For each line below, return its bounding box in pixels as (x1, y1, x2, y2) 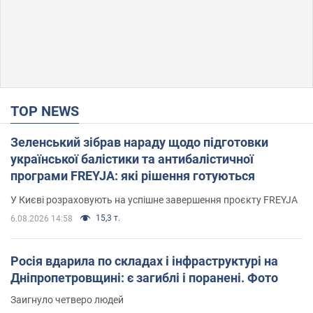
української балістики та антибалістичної (10, 151, 158, 166)
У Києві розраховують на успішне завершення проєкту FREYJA (10, 194, 298, 205)
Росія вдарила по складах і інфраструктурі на (10, 253, 278, 268)
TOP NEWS (19, 102, 79, 119)
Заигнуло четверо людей (10, 293, 124, 305)
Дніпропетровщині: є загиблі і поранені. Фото (10, 270, 278, 285)
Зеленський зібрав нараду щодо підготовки (10, 134, 268, 150)
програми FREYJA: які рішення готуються (10, 168, 255, 183)
